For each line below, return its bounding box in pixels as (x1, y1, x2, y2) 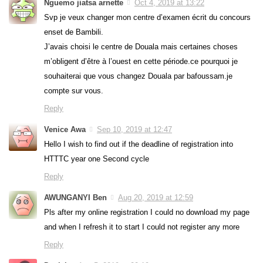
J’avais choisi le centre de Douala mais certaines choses (44, 42, 238, 52)
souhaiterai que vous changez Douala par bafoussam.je (44, 72, 232, 81)
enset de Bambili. (44, 28, 103, 37)
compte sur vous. (44, 86, 103, 96)
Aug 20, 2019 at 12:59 (118, 193, 193, 203)
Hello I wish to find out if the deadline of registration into (44, 140, 233, 149)
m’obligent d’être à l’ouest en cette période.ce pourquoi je (44, 57, 238, 66)
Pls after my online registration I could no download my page (44, 208, 249, 217)
